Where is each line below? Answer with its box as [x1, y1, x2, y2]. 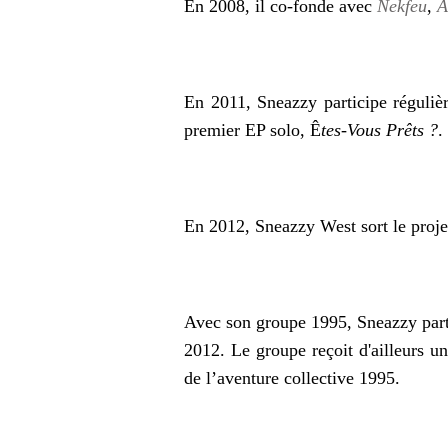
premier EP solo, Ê [184, 120, 321, 140]
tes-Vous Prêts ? [321, 120, 438, 140]
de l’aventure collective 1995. [184, 368, 405, 388]
